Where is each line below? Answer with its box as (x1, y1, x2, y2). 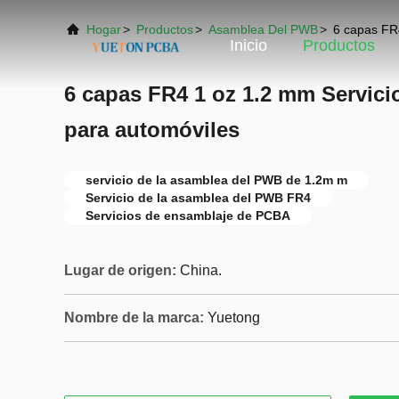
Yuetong (208, 310, 260, 325)
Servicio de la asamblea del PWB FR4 (85, 191, 311, 205)
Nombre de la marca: (64, 310, 204, 325)
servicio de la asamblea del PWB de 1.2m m (85, 173, 347, 187)
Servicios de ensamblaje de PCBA (85, 208, 290, 223)
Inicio (230, 37, 267, 55)
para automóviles (64, 118, 240, 142)
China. (180, 263, 222, 278)
